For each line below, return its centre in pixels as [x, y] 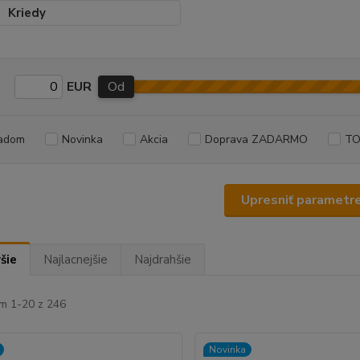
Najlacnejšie [75, 260]
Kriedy [27, 13]
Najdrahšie [162, 260]
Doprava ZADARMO [256, 139]
